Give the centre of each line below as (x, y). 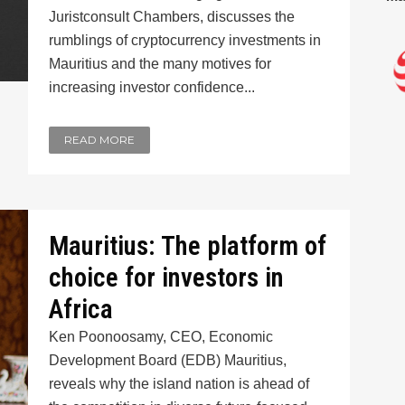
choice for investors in (166, 278)
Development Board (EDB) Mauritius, (167, 360)
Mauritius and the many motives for (160, 64)
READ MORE (99, 140)
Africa (80, 309)
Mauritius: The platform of (187, 246)
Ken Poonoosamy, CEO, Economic (160, 337)
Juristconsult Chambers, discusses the (171, 17)
